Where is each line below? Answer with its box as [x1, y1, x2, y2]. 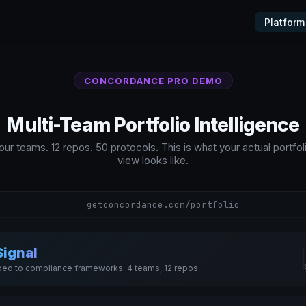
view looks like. [117, 153, 189, 167]
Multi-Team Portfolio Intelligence [6, 113, 300, 137]
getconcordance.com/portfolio [87, 198, 240, 210]
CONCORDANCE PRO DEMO [83, 75, 223, 86]
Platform [264, 16, 305, 28]
